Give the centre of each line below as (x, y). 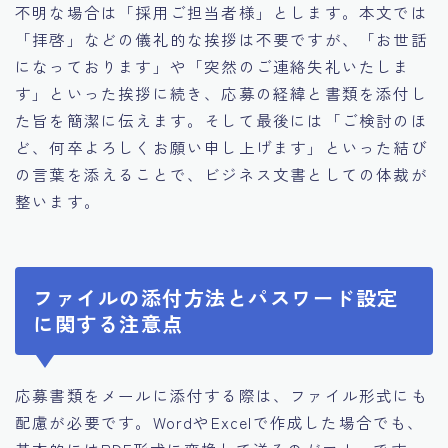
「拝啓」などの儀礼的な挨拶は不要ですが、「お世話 (221, 38)
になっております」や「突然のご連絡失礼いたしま (213, 65)
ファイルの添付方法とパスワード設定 (216, 298)
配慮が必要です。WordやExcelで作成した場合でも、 (220, 422)
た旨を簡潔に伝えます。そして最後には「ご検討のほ (221, 119)
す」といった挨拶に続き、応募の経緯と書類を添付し (221, 92)
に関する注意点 (108, 324)
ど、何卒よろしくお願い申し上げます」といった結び (221, 146)
